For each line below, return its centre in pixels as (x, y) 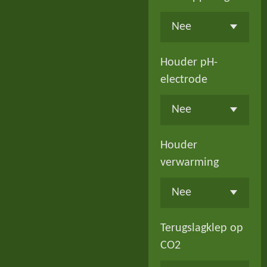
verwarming (189, 162)
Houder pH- (189, 62)
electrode (184, 80)
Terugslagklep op (201, 229)
